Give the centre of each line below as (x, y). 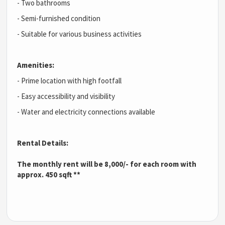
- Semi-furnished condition (59, 18)
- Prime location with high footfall (70, 80)
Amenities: (36, 65)
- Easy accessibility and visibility (66, 96)
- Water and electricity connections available (86, 111)
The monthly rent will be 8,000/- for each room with (107, 164)
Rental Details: (43, 143)
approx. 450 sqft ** (49, 174)
